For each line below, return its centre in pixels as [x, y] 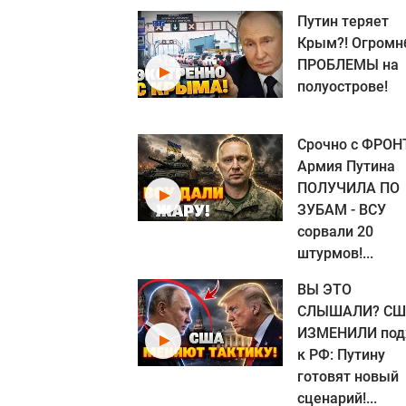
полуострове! [343, 87]
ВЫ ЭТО [324, 290]
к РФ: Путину [341, 355]
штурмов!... [335, 253]
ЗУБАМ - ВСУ [342, 210]
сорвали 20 [335, 232]
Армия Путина [346, 166]
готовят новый [348, 377]
